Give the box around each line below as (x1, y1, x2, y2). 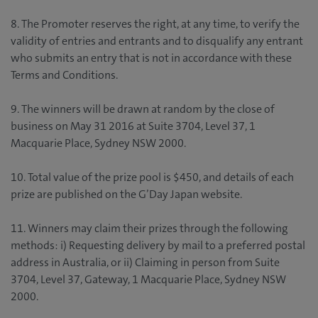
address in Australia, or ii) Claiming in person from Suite (11, 255, 280, 270)
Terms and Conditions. (11, 67, 118, 83)
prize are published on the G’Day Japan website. (11, 187, 242, 202)
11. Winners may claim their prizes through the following (11, 221, 288, 236)
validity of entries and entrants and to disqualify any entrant (11, 33, 303, 49)
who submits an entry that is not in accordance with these (11, 50, 292, 66)
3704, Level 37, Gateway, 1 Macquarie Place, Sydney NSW (11, 272, 286, 287)
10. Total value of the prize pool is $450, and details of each (11, 170, 294, 185)
